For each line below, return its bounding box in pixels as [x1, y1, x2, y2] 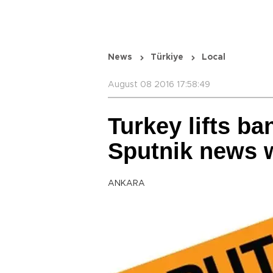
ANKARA [108, 179, 145, 188]
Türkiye [151, 53, 183, 62]
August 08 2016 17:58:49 [108, 80, 210, 89]
